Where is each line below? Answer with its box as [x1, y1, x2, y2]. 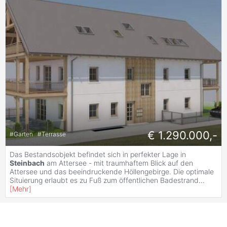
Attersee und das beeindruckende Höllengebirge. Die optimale [10, 167, 214, 176]
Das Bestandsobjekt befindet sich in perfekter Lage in [10, 150, 186, 159]
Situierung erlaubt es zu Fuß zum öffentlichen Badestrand [10, 176, 199, 185]
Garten [14, 130, 34, 138]
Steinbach [10, 159, 45, 168]
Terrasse [42, 130, 66, 138]
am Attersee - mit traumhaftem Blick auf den [45, 159, 193, 168]
